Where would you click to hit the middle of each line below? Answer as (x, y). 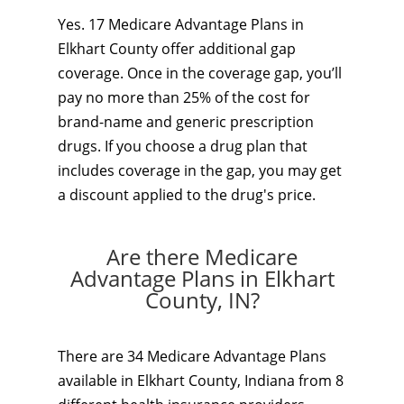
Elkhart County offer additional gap (177, 49)
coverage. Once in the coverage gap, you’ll (200, 73)
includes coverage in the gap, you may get (200, 170)
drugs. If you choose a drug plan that (183, 146)
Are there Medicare (202, 257)
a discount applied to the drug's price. (187, 195)
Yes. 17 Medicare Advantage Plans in (181, 24)
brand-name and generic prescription (186, 122)
